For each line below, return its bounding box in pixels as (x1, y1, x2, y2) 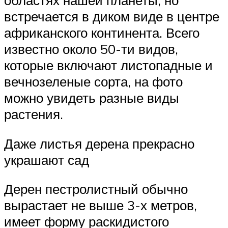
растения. (4, 106, 63, 123)
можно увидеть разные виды (4, 90, 179, 106)
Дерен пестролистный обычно (4, 181, 188, 197)
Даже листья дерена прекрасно (4, 135, 194, 152)
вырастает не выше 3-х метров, (4, 197, 197, 214)
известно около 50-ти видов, (4, 41, 178, 58)
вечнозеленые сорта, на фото (4, 73, 183, 90)
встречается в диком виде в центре (4, 8, 219, 25)
